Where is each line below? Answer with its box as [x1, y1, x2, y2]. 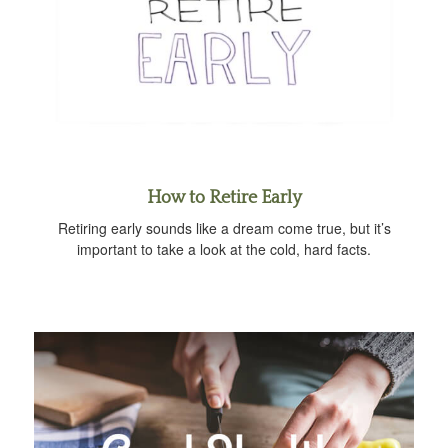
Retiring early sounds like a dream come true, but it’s [57, 217, 391, 238]
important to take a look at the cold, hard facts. [77, 238, 371, 259]
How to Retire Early [146, 187, 302, 208]
